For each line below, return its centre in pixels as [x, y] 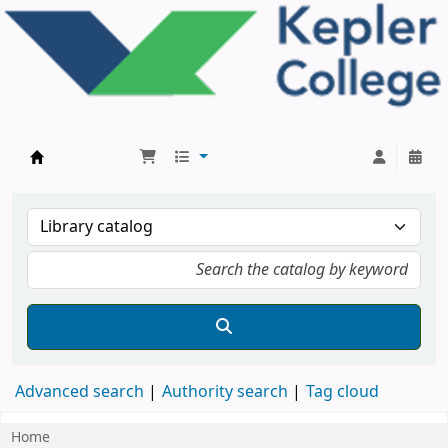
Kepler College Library [131, 179]
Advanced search [79, 392]
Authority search [225, 392]
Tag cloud [342, 392]
